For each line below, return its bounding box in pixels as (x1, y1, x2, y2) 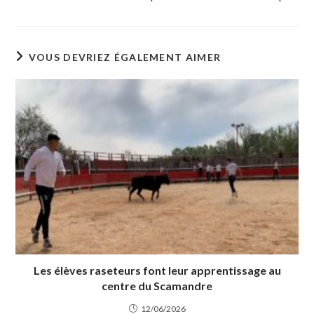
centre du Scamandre (102, 279, 212, 293)
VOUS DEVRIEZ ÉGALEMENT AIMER (28, 51, 221, 64)
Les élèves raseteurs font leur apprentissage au (33, 264, 281, 278)
